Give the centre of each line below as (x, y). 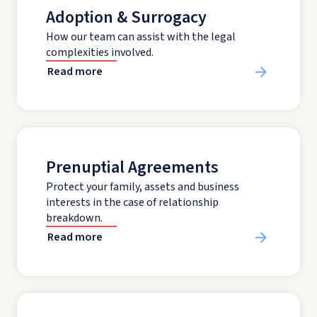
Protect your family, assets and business (143, 187)
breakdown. (74, 218)
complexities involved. (100, 53)
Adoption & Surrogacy (126, 18)
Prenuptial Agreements (132, 168)
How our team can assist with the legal (141, 37)
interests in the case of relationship (132, 203)
